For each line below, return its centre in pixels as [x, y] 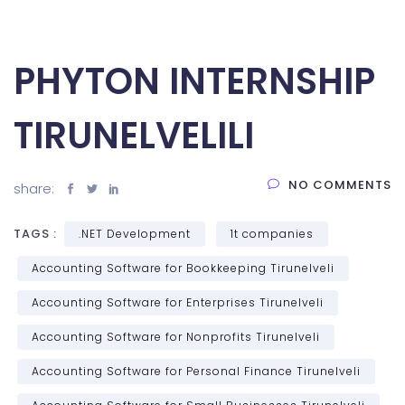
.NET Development [135, 233]
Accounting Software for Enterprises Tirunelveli [178, 302]
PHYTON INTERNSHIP [194, 81]
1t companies [272, 233]
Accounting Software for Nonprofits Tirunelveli [176, 336]
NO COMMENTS [340, 184]
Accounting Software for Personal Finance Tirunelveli [196, 371]
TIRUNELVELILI [134, 135]
